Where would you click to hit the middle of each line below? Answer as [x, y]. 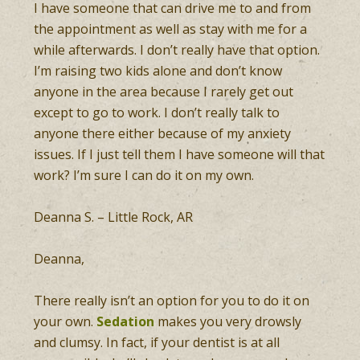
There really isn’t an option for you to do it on [172, 301]
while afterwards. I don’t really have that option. [177, 50]
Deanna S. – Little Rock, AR [114, 217]
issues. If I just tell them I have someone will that [180, 154]
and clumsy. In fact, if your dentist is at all [157, 342]
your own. [65, 321]
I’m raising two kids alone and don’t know [158, 71]
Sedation [126, 321]
